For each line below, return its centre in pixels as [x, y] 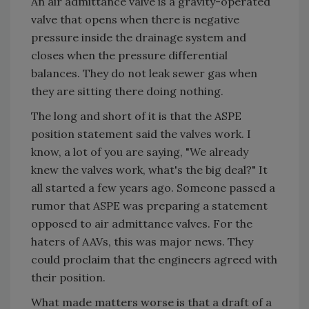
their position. [68, 277]
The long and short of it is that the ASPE [136, 116]
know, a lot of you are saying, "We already [140, 152]
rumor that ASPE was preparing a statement [149, 206]
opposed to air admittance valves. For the [142, 223]
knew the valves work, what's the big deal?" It [149, 170]
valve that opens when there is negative [135, 19]
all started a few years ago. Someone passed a [153, 188]
